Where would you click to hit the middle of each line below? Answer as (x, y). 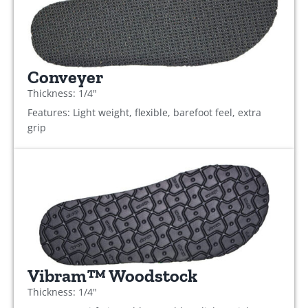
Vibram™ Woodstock (112, 276)
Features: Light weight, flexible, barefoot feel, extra (144, 113)
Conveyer (65, 78)
